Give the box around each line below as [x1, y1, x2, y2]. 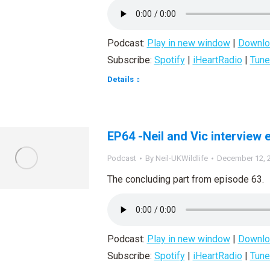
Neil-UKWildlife [155, 154, 208, 163]
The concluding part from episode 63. [107, 174, 264, 185]
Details [107, 75, 134, 84]
